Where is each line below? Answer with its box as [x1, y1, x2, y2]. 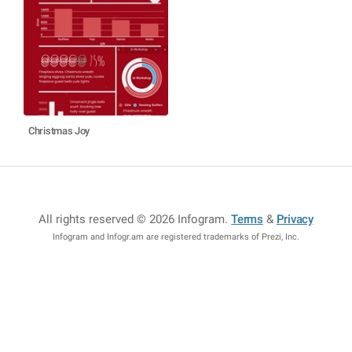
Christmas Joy [28, 125, 90, 137]
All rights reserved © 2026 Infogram [38, 212, 225, 226]
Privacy [276, 212, 313, 226]
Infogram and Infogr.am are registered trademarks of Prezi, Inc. [53, 232, 299, 242]
